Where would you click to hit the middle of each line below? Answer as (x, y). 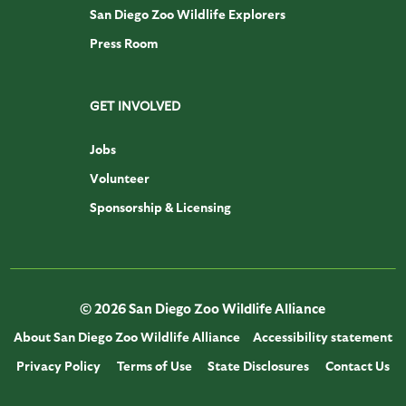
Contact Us (358, 366)
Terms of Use (154, 366)
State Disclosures (259, 366)
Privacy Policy (58, 366)
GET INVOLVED (135, 106)
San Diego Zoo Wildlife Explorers (187, 14)
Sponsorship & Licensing (160, 208)
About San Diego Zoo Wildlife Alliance (127, 337)
